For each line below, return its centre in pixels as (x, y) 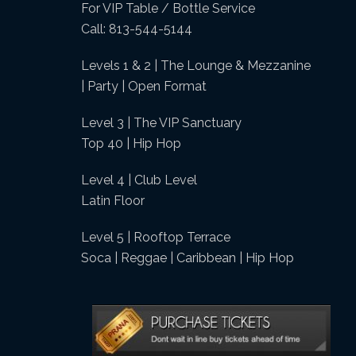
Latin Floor (113, 201)
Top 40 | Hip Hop (131, 143)
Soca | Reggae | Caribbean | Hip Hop (188, 258)
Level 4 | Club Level (139, 180)
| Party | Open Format (144, 86)
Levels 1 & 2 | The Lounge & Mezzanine (196, 66)
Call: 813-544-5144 (137, 29)
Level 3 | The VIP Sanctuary (161, 123)
